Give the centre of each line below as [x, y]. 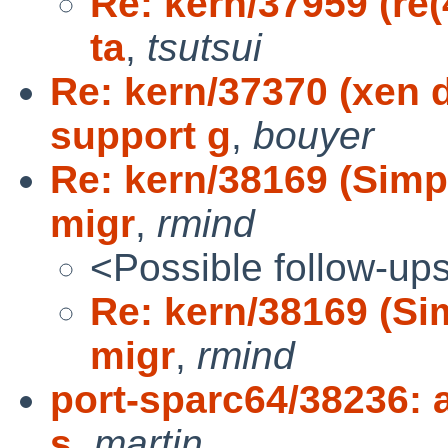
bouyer [313, 135]
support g [140, 135]
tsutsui [204, 47]
